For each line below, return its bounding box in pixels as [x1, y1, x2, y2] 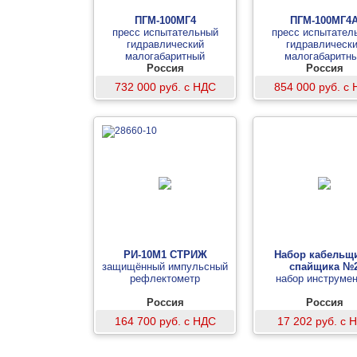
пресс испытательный [112, 26, 218, 38]
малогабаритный [125, 50, 205, 62]
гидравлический [126, 38, 204, 50]
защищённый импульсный [102, 261, 228, 273]
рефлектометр [130, 273, 200, 284]
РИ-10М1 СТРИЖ [123, 249, 207, 261]
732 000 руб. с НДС [114, 80, 216, 93]
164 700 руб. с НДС [114, 315, 216, 328]
